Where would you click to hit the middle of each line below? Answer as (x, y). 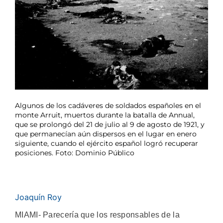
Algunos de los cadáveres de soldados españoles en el (108, 105)
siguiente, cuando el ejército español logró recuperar (107, 143)
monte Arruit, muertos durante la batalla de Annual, (105, 115)
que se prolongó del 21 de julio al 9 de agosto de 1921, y (110, 124)
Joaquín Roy (38, 197)
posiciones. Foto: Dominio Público (75, 153)
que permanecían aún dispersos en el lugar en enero (106, 134)
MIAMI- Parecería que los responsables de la (97, 215)
